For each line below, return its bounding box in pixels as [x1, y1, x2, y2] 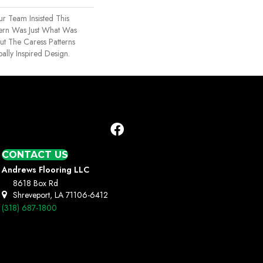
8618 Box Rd [12, 177, 58, 190]
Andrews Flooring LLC [1, 164, 89, 176]
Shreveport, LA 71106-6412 [12, 189, 108, 201]
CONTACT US [1, 149, 68, 161]
